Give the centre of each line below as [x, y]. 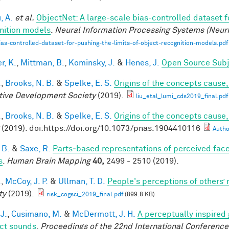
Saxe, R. [35, 148]
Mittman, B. [42, 63]
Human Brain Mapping [49, 161]
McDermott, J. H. [104, 214]
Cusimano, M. [37, 214]
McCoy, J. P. [27, 181]
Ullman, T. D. [82, 181]
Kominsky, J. [92, 63]
